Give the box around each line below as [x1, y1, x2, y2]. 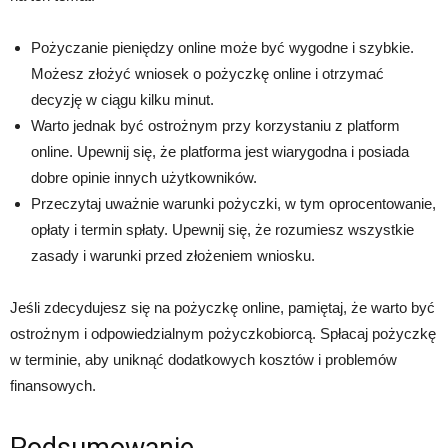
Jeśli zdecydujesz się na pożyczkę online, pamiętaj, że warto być [10, 299, 435, 317]
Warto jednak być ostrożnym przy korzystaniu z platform [31, 117, 400, 135]
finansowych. [10, 377, 96, 395]
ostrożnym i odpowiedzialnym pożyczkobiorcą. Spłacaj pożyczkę [10, 325, 436, 343]
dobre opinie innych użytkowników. [31, 169, 257, 187]
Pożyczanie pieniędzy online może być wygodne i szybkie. [31, 39, 414, 57]
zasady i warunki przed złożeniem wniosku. [31, 247, 315, 265]
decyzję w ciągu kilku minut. [31, 91, 214, 109]
